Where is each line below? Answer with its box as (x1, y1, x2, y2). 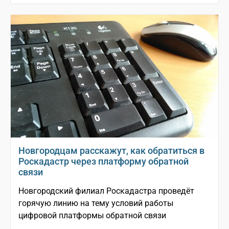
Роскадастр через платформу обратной (18, 156, 189, 167)
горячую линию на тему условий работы (18, 198, 173, 209)
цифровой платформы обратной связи (18, 211, 166, 221)
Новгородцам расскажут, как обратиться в (18, 145, 204, 156)
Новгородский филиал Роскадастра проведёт (18, 186, 194, 196)
